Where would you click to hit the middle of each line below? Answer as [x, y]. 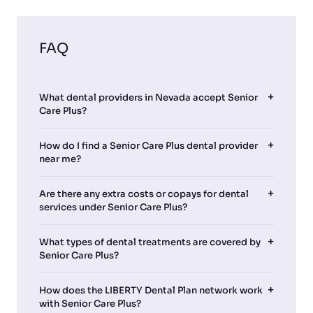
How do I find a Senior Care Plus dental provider [148, 146]
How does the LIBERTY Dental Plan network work [151, 291]
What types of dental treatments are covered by [150, 242]
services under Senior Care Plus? [113, 208]
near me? [60, 159]
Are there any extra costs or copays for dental [144, 194]
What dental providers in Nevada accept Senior [148, 98]
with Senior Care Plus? [90, 304]
